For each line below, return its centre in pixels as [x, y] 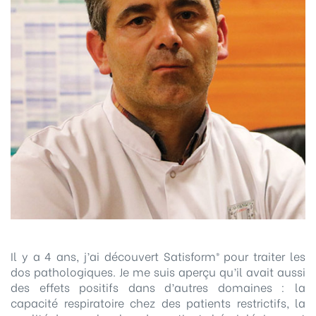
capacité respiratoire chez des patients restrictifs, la [158, 303]
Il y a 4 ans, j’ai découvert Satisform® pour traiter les [158, 256]
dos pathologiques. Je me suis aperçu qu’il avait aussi [158, 272]
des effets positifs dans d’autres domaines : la [158, 287]
